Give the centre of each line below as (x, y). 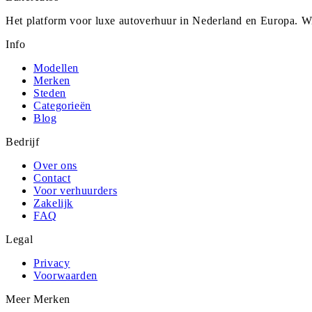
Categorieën (63, 106)
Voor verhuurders (76, 191)
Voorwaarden (66, 276)
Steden (50, 93)
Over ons (56, 166)
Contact (52, 178)
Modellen (56, 68)
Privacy (52, 263)
